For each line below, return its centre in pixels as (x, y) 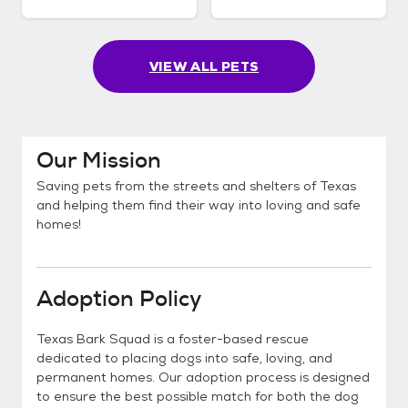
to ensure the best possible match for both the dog (198, 396)
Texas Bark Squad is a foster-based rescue (173, 339)
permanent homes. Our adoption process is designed (203, 377)
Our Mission (99, 160)
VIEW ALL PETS (204, 66)
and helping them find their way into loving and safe (199, 205)
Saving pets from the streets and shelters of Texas (196, 186)
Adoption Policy (119, 299)
